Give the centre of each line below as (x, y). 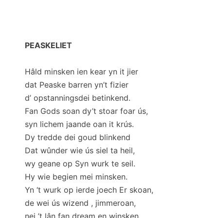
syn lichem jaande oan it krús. (79, 124)
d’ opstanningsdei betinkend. (78, 98)
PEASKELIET (48, 45)
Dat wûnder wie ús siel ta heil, (80, 150)
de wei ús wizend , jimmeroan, (80, 203)
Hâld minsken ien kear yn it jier (82, 71)
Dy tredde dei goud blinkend (78, 137)
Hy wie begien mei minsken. (76, 176)
